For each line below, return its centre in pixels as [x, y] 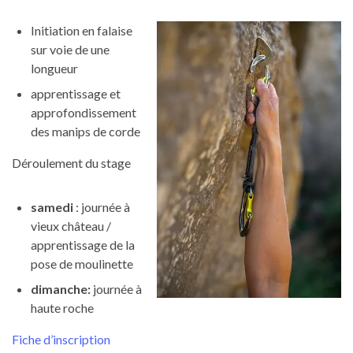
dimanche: [62, 288]
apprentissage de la [83, 244]
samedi [52, 206]
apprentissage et [76, 93]
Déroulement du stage [71, 162]
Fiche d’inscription [61, 339]
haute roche [62, 307]
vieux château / [71, 225]
